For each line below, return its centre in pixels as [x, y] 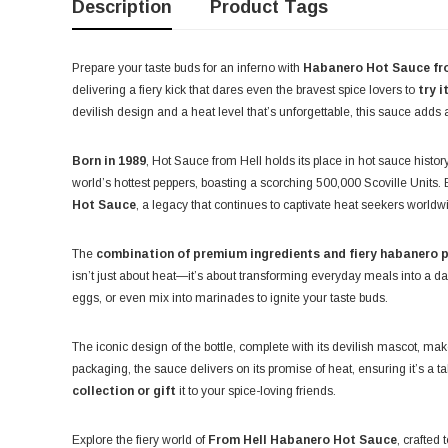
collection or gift [124, 391]
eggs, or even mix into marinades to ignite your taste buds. [230, 298]
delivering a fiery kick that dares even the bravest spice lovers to [243, 90]
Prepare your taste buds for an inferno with [187, 68]
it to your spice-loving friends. [256, 391]
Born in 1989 [109, 161]
